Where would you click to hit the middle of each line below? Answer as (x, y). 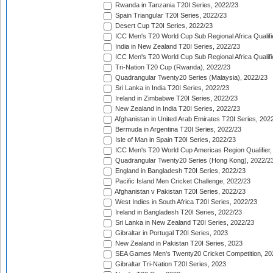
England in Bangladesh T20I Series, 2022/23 (179, 171)
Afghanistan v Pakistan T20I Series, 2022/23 (179, 192)
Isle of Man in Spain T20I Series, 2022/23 (175, 140)
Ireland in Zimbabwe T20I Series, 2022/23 (175, 98)
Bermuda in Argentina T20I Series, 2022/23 (177, 129)
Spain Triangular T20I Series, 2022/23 (170, 16)
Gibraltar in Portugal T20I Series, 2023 (171, 233)
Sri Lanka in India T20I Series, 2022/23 (171, 88)
